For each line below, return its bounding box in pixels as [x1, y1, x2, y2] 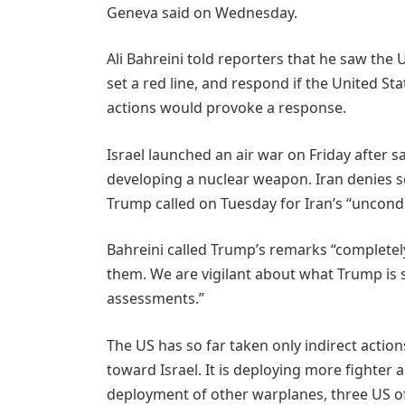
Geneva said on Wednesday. [106, 2, 297, 23]
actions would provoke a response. [106, 98, 346, 118]
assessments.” [106, 288, 204, 309]
